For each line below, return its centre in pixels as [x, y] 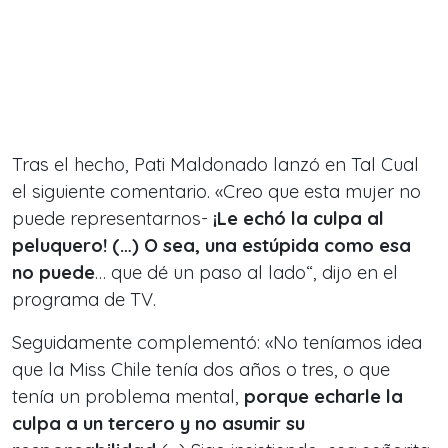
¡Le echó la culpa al [298, 218]
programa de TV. [84, 299]
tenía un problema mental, [125, 396]
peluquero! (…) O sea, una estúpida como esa [211, 245]
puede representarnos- [112, 218]
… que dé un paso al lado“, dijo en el [246, 272]
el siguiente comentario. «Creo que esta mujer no [216, 191]
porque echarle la [321, 396]
